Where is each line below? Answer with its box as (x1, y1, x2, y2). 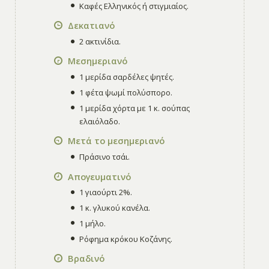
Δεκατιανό (65, 19, 115, 32)
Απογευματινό (65, 170, 131, 183)
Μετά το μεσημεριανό (65, 134, 165, 147)
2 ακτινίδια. (79, 36, 121, 47)
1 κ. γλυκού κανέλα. (79, 202, 151, 214)
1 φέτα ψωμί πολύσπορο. (79, 87, 173, 98)
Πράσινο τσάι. (79, 151, 130, 163)
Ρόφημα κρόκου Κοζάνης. (79, 234, 173, 245)
